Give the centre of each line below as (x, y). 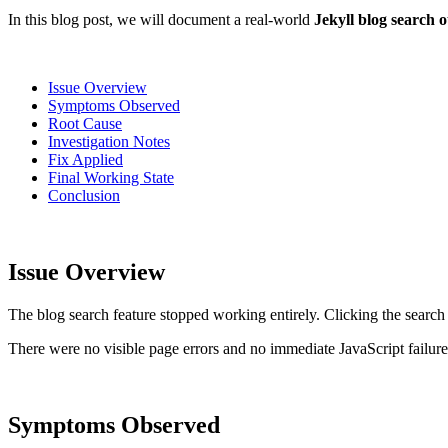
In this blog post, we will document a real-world (161, 19)
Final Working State (111, 177)
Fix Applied (85, 159)
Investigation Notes (109, 141)
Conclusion (84, 195)
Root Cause (85, 123)
